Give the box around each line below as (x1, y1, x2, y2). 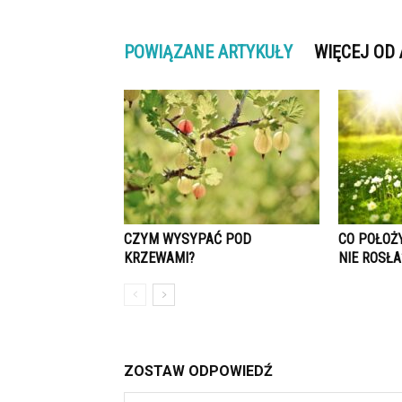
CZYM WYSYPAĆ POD (124, 231, 251, 248)
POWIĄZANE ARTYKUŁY (124, 41, 293, 63)
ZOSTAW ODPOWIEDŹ (124, 363, 273, 380)
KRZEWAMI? (124, 249, 195, 267)
